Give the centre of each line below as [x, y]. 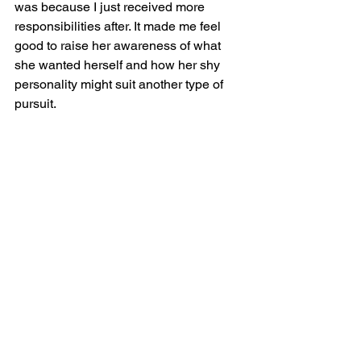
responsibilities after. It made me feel [119, 26]
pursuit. [37, 104]
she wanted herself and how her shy [119, 65]
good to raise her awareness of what [119, 46]
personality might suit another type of [120, 84]
